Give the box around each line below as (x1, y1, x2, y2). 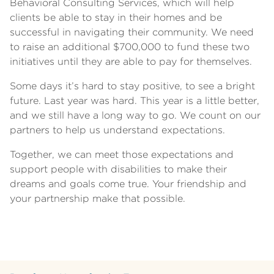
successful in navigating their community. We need (10, 26, 254, 38)
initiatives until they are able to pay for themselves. (10, 55, 252, 67)
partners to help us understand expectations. (10, 124, 225, 136)
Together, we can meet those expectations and (10, 148, 234, 160)
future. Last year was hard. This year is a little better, (10, 94, 259, 106)
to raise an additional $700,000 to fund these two (10, 40, 250, 53)
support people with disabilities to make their (10, 163, 227, 175)
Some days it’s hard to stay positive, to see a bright (10, 80, 255, 92)
